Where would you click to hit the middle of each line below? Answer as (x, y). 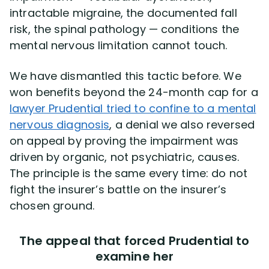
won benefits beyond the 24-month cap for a (134, 92)
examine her (134, 256)
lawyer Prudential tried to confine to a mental (133, 108)
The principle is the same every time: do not (129, 173)
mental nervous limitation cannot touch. (119, 45)
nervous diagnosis (60, 124)
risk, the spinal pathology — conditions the (125, 29)
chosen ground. (52, 205)
